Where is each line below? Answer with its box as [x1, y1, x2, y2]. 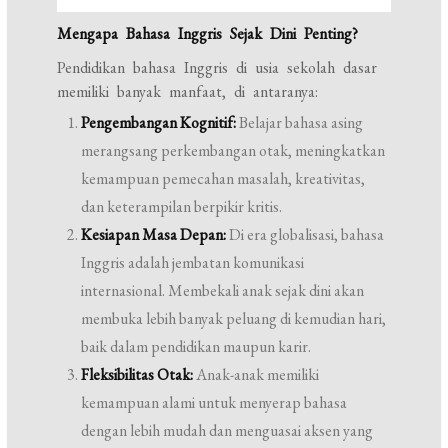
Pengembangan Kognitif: [81, 112, 237, 134]
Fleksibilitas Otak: [81, 364, 194, 386]
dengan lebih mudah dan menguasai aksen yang [81, 420, 374, 442]
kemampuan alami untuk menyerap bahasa [81, 392, 348, 414]
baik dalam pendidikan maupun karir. [81, 336, 312, 358]
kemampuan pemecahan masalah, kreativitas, [81, 168, 366, 190]
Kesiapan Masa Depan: [81, 224, 227, 246]
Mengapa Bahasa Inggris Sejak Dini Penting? [57, 23, 359, 45]
